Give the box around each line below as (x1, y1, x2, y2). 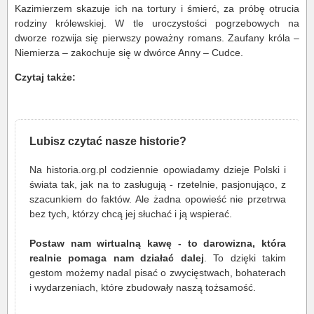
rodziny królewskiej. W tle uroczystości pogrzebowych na (15, 17, 299, 29)
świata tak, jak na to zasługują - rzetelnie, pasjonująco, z (29, 178, 286, 190)
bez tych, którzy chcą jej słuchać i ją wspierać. (29, 207, 232, 219)
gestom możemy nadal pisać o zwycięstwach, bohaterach (29, 266, 286, 278)
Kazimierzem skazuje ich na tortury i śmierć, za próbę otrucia (15, 2, 299, 14)
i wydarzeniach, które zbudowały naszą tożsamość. (29, 281, 256, 293)
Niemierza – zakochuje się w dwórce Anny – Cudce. (15, 46, 243, 58)
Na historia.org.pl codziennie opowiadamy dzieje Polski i (29, 163, 286, 175)
